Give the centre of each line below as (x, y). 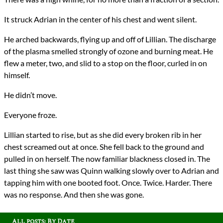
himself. (17, 75)
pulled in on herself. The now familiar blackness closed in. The (107, 159)
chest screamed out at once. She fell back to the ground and (104, 147)
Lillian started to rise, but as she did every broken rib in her (103, 135)
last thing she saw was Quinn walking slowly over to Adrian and (111, 171)
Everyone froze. (30, 115)
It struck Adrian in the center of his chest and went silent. (100, 19)
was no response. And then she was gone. (74, 195)
